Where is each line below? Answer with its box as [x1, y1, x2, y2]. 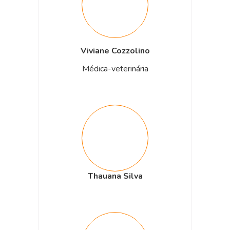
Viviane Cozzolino [80, 45, 150, 56]
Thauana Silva [87, 170, 143, 182]
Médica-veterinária [82, 63, 148, 74]
